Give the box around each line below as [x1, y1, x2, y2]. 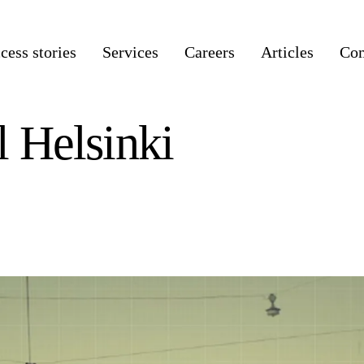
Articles [261, 43, 314, 61]
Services [102, 43, 159, 61]
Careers [184, 43, 236, 61]
